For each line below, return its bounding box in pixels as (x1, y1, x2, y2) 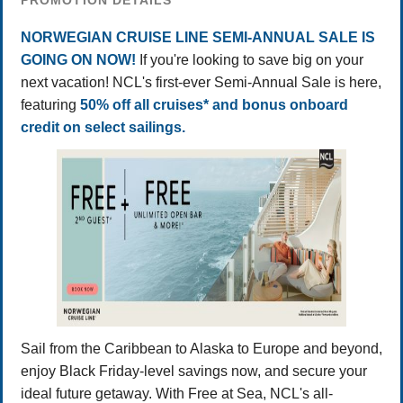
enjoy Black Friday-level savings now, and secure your (21, 363, 367, 380)
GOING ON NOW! (21, 52, 139, 68)
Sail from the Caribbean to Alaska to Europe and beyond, (21, 341, 382, 357)
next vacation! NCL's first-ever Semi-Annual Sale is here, (21, 75, 381, 91)
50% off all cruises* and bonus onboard (80, 97, 348, 113)
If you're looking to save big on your (139, 52, 363, 68)
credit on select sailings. (21, 120, 185, 136)
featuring (21, 97, 80, 113)
